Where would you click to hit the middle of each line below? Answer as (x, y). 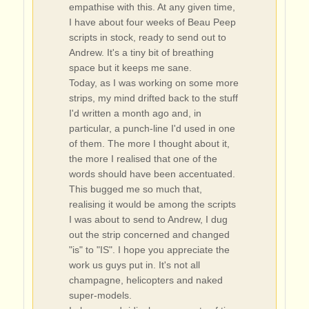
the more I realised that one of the (143, 158)
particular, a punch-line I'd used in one (152, 128)
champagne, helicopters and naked (146, 280)
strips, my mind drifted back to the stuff (153, 98)
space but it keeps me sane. (130, 67)
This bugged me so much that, (135, 189)
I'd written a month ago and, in (135, 113)
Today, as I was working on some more (153, 82)
